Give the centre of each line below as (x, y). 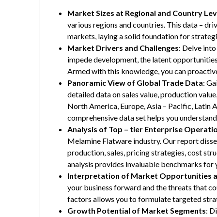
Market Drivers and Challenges (123, 48)
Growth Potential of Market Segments (137, 211)
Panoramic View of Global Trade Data (135, 83)
